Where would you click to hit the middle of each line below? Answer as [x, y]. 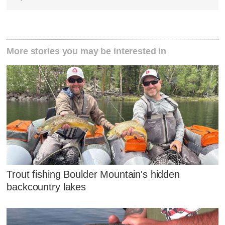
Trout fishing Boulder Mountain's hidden [93, 174]
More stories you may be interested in [87, 51]
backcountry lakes [46, 187]
